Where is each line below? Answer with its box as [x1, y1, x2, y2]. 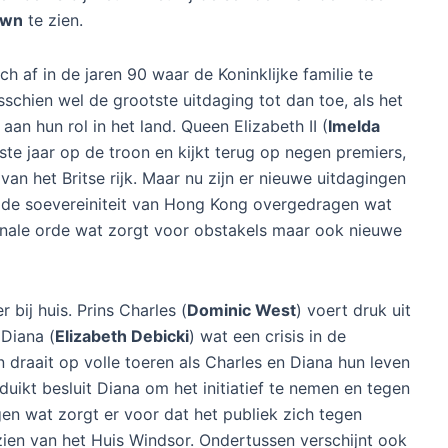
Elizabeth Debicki [55, 325, 189, 346]
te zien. [23, 9, 83, 30]
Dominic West [187, 299, 296, 320]
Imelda [328, 115, 380, 136]
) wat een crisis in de [189, 325, 346, 346]
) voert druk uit [296, 299, 411, 320]
